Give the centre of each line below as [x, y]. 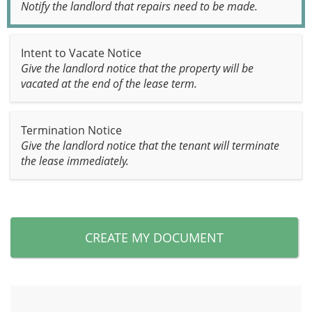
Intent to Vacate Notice [81, 53]
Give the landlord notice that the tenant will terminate [150, 146]
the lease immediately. [75, 161]
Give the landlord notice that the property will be [137, 68]
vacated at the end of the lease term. [109, 84]
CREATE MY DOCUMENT [154, 237]
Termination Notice [71, 130]
